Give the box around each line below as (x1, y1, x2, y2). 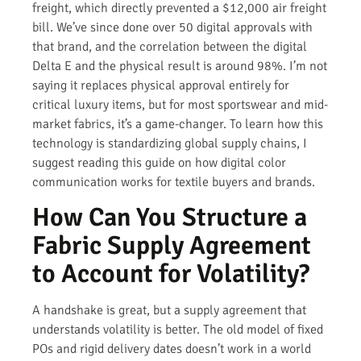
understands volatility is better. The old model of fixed (32, 322, 323, 338)
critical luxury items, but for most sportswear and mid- (32, 97, 328, 114)
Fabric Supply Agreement (32, 230, 311, 262)
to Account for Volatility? (32, 258, 309, 290)
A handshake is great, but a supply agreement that (32, 302, 306, 319)
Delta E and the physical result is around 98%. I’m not (32, 58, 327, 75)
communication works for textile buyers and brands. (32, 174, 315, 191)
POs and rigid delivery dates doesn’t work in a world (32, 341, 311, 358)
